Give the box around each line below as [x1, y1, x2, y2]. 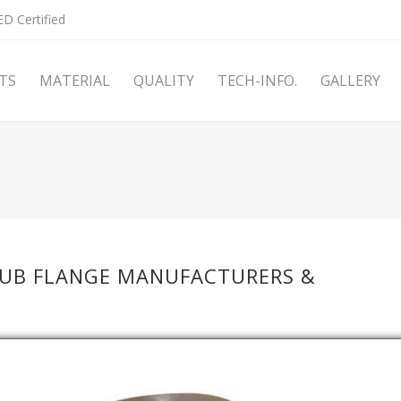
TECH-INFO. [217, 71, 297, 90]
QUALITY [132, 71, 194, 90]
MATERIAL [38, 71, 110, 90]
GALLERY [320, 71, 380, 90]
